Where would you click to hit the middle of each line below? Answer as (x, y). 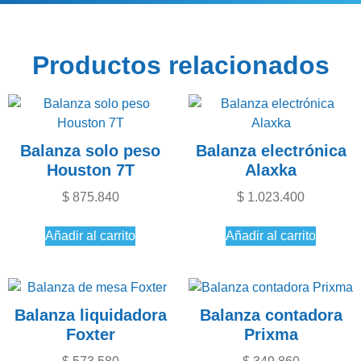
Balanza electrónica (271, 150)
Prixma (271, 334)
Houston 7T (90, 170)
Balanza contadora (271, 315)
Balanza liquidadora (90, 315)
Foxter (90, 334)
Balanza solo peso (90, 150)
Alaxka (271, 170)
